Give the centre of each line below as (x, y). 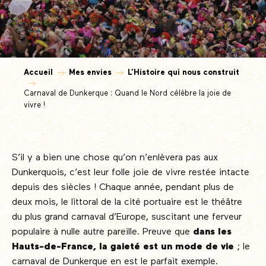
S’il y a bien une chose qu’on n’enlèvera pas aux (115, 158)
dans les (212, 232)
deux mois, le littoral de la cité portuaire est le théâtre (127, 202)
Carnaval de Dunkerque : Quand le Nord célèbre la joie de (127, 93)
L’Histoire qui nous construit (183, 72)
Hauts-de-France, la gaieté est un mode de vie (124, 247)
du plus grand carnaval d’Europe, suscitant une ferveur (127, 217)
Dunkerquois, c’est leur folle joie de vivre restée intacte (131, 172)
